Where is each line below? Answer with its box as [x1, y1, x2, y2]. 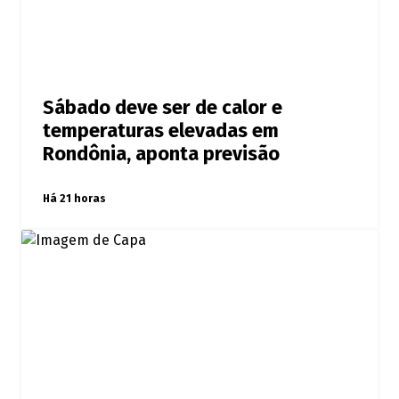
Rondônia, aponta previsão [43, 142, 280, 167]
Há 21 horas [43, 192, 106, 206]
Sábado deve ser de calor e [43, 96, 282, 120]
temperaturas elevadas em [43, 119, 279, 143]
